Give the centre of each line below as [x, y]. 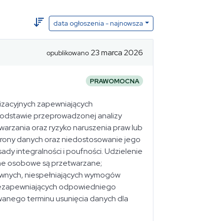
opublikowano [68, 53]
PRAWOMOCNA [114, 81]
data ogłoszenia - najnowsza [98, 23]
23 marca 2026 [117, 52]
